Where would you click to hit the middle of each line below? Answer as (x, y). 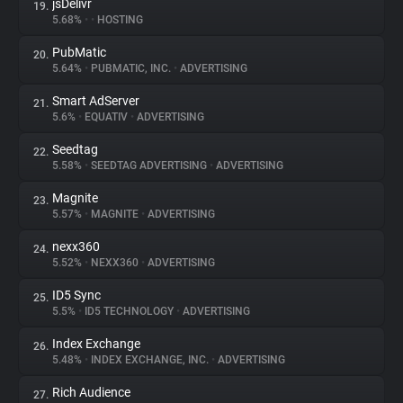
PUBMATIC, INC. (131, 68)
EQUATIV (106, 117)
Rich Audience (91, 392)
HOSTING (119, 20)
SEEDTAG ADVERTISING (149, 166)
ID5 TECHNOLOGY (129, 311)
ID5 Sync (76, 295)
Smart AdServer (96, 101)
